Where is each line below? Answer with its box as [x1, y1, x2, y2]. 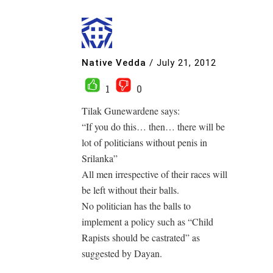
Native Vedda [82, 57, 146, 69]
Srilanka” [82, 151, 118, 165]
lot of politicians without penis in [82, 135, 207, 149]
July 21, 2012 [157, 57, 216, 69]
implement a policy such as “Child [82, 214, 213, 228]
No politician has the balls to [82, 199, 191, 212]
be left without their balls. [82, 183, 179, 196]
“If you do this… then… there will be [82, 119, 225, 133]
